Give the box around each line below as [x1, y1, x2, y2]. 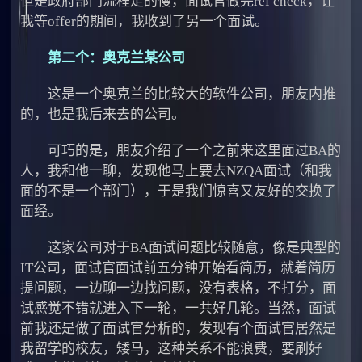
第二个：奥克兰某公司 [48, 49, 186, 65]
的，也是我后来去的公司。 [20, 106, 186, 122]
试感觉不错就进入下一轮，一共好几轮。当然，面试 [20, 300, 337, 316]
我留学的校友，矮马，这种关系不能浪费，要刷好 [20, 340, 323, 356]
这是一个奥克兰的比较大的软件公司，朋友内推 [20, 86, 337, 102]
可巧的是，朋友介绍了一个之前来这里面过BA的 [20, 142, 342, 158]
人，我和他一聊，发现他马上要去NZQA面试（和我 [20, 162, 333, 179]
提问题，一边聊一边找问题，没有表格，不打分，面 [20, 280, 337, 296]
